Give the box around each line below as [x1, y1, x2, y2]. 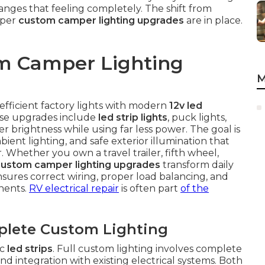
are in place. [184, 15, 243, 26]
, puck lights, [167, 112, 227, 123]
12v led [169, 100, 202, 111]
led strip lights [98, 112, 167, 123]
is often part [119, 183, 180, 194]
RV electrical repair [29, 183, 119, 194]
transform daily [160, 159, 234, 170]
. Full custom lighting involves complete [53, 243, 242, 254]
